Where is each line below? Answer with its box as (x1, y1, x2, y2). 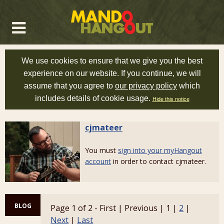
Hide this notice (152, 96, 189, 102)
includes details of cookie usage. (34, 94, 152, 102)
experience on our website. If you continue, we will (23, 69, 201, 77)
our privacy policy (115, 81, 177, 90)
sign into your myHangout (118, 145, 202, 155)
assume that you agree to (24, 81, 115, 90)
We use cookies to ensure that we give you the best (21, 56, 202, 65)
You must (85, 145, 118, 155)
